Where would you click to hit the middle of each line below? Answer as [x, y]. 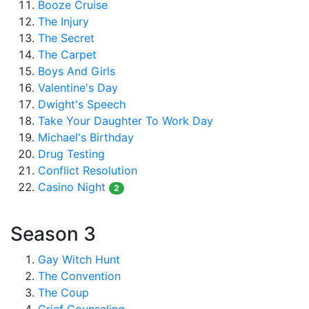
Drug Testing [71, 154]
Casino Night [72, 187]
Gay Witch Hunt [79, 259]
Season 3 [53, 234]
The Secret [66, 38]
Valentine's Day [78, 88]
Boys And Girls [77, 71]
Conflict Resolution [88, 170]
